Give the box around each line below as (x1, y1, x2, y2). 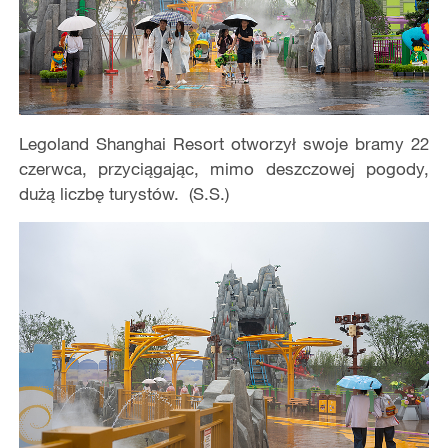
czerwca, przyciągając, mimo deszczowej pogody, (18, 157, 430, 179)
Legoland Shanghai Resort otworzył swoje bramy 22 (18, 132, 430, 154)
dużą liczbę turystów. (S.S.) (18, 182, 229, 204)
